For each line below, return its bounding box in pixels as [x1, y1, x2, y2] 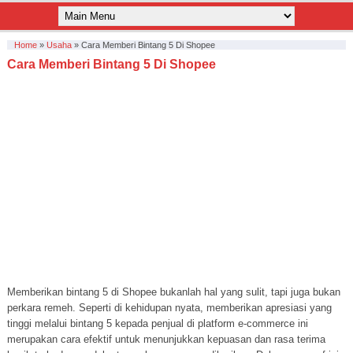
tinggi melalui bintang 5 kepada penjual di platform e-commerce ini [6, 318, 308, 329]
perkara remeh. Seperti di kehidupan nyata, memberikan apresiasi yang [6, 302, 332, 314]
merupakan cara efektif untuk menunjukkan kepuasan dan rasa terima [6, 333, 325, 345]
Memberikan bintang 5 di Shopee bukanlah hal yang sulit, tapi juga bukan [6, 286, 340, 298]
